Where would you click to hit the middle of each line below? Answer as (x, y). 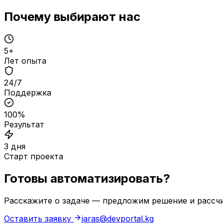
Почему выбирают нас (72, 17)
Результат (24, 125)
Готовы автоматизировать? (87, 179)
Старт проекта (34, 157)
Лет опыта (25, 61)
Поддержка (28, 93)
